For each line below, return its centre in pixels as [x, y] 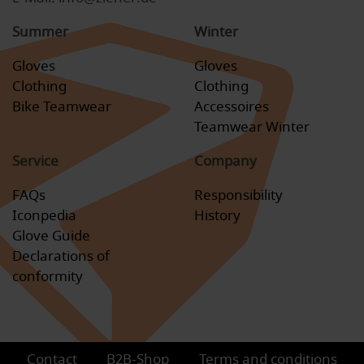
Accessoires [232, 107]
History [217, 216]
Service [35, 162]
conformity [48, 277]
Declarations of [61, 257]
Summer [40, 32]
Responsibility [238, 196]
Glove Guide [51, 236]
